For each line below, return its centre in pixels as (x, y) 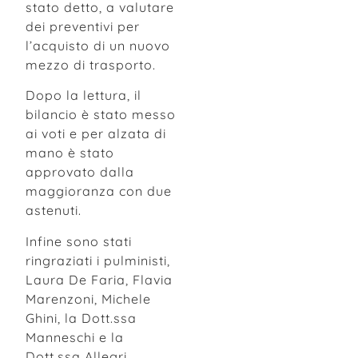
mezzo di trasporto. (91, 64)
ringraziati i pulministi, (98, 260)
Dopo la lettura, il (84, 95)
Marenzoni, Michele (88, 298)
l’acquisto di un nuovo (98, 45)
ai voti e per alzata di (96, 134)
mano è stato (70, 153)
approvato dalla (80, 172)
